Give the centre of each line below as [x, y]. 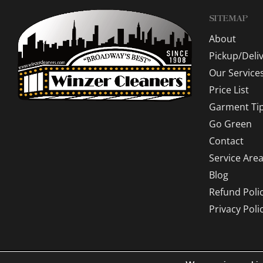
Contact [227, 141]
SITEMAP [228, 18]
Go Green [231, 124]
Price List [229, 90]
